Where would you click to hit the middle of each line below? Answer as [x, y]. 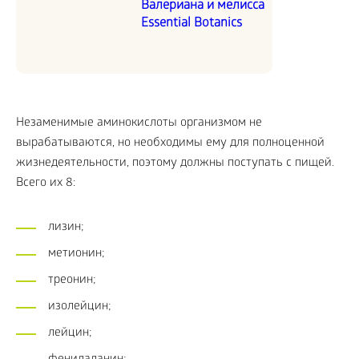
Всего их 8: [46, 183]
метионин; [77, 254]
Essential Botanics [192, 23]
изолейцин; [80, 307]
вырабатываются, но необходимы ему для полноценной [170, 143]
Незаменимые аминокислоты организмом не [139, 123]
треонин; [72, 280]
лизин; [66, 227]
